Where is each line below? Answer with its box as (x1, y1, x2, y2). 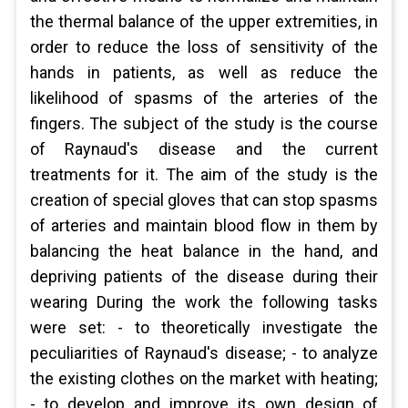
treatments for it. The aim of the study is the (29, 165, 379, 184)
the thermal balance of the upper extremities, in (29, 12, 379, 31)
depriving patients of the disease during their (29, 267, 379, 286)
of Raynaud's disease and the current (29, 139, 379, 158)
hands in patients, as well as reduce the (29, 63, 379, 82)
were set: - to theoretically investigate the (29, 318, 379, 337)
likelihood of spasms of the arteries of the (29, 88, 379, 107)
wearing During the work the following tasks (29, 292, 379, 311)
